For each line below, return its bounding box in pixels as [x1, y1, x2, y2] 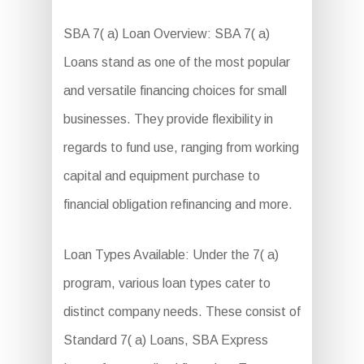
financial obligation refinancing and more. [63, 197, 292, 212]
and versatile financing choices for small [63, 84, 287, 98]
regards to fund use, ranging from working [63, 141, 299, 155]
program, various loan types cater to [63, 276, 271, 291]
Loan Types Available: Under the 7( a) [63, 248, 279, 262]
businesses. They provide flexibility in [63, 112, 273, 127]
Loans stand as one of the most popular [63, 55, 290, 70]
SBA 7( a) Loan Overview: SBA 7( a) [63, 27, 270, 41]
